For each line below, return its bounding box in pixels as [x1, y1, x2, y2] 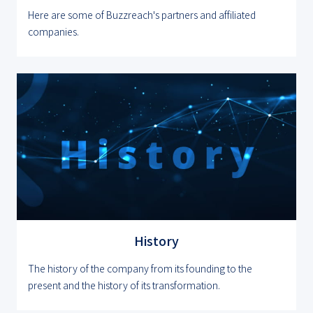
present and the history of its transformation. [28, 278, 220, 293]
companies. [28, 24, 79, 38]
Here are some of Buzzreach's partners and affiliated [28, 7, 256, 22]
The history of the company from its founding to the [28, 261, 252, 276]
